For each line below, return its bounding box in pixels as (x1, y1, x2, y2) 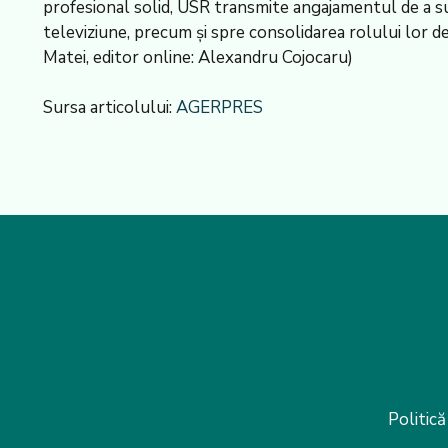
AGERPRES (175, 96, 263, 120)
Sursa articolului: (42, 96, 176, 120)
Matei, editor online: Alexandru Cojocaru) (42, 46, 353, 70)
